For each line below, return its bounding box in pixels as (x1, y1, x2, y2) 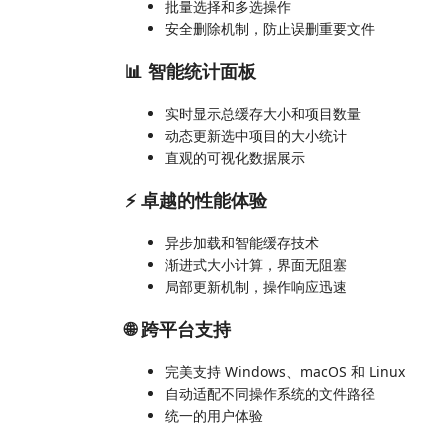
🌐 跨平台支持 (125, 317, 231, 341)
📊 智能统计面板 (125, 59, 256, 83)
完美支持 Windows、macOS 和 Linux (165, 361, 405, 381)
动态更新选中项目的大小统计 (165, 125, 347, 145)
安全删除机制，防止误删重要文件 (165, 18, 375, 38)
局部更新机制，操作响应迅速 (165, 276, 347, 296)
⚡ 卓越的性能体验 (125, 188, 267, 212)
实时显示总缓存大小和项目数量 (165, 103, 361, 123)
